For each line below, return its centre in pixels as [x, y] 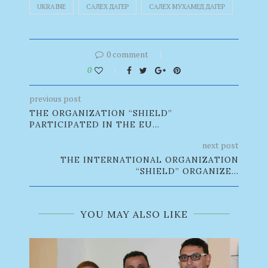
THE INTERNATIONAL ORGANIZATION [150, 160]
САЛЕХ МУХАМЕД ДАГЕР [187, 7]
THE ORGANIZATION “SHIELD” [101, 113]
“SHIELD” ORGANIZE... [187, 171]
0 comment [127, 54]
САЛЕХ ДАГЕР [107, 7]
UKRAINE [51, 7]
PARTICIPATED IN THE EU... [95, 124]
